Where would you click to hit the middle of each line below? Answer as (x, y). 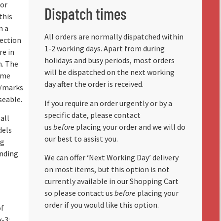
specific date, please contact (92, 115)
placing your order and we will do (130, 127)
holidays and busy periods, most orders (109, 60)
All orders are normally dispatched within (114, 37)
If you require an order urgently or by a (108, 103)
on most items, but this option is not (107, 169)
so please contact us (79, 193)
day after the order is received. (94, 84)
